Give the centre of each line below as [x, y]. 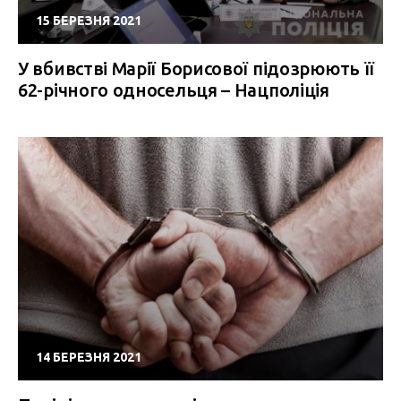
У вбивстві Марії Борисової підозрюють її [196, 68]
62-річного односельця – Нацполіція [174, 90]
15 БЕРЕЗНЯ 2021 [89, 21]
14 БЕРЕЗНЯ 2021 [89, 357]
